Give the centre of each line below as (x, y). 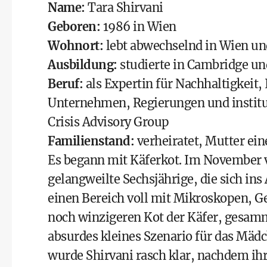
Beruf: (65, 84)
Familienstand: (91, 141)
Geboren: (74, 27)
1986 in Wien (138, 27)
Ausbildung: (83, 65)
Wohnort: (75, 46)
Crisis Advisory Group (108, 122)
